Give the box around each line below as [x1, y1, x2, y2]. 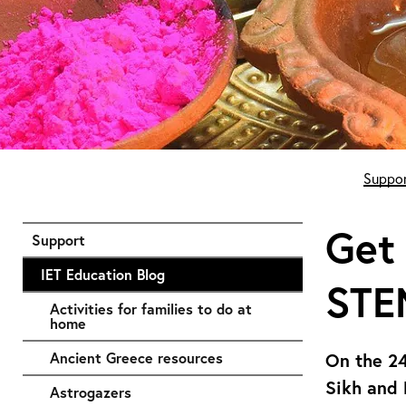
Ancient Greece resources [50, 347, 223, 367]
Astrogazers [50, 382, 131, 401]
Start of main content [14, 146, 160, 166]
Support [32, 229, 85, 249]
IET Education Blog [41, 264, 165, 284]
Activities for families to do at [50, 298, 252, 318]
